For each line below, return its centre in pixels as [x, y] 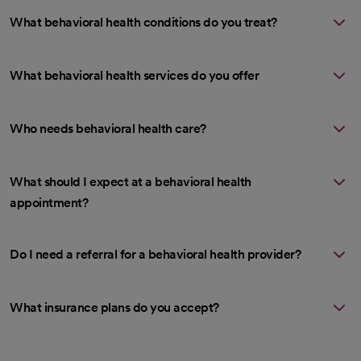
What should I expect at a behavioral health [131, 181]
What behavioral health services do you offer [134, 75]
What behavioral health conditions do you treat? [143, 22]
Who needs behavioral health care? [108, 128]
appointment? [49, 202]
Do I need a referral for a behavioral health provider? [155, 254]
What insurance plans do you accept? [114, 307]
